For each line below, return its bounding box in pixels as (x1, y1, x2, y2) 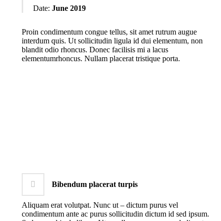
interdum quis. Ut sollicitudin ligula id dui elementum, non (22, 37, 203, 45)
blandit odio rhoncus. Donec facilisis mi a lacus (22, 45, 168, 54)
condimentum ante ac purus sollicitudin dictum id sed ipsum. (22, 209, 209, 218)
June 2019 (52, 4, 86, 13)
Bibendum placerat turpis (52, 180, 138, 188)
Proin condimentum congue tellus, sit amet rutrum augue (22, 28, 197, 37)
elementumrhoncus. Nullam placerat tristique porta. (22, 54, 180, 63)
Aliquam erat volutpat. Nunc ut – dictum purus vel (22, 200, 178, 209)
